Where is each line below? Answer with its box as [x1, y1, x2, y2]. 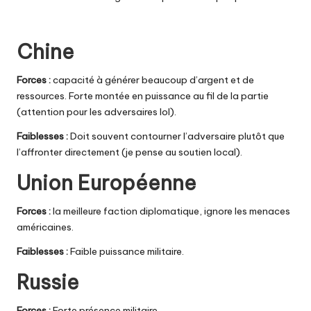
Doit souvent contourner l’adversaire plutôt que [70, 129, 285, 142]
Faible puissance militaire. [70, 244, 184, 258]
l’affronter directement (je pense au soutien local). [17, 145, 242, 158]
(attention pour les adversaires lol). [17, 105, 176, 118]
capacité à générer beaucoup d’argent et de [53, 73, 254, 86]
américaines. [17, 220, 74, 233]
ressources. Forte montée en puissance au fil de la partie [17, 89, 269, 102]
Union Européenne [17, 169, 196, 196]
